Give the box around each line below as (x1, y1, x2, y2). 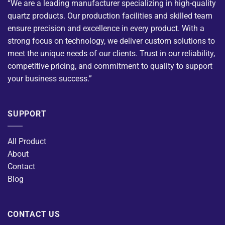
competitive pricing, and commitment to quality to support (8, 61, 212, 71)
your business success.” (8, 74, 92, 84)
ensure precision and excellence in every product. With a (8, 24, 204, 34)
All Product (8, 136, 46, 146)
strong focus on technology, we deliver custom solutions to (8, 36, 215, 46)
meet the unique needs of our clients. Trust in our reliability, (8, 49, 215, 59)
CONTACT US (8, 209, 60, 219)
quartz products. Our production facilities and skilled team (8, 11, 212, 21)
